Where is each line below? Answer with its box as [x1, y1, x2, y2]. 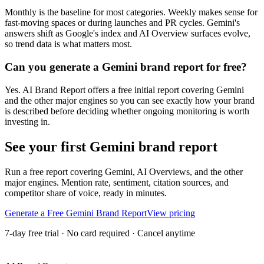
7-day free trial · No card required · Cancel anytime [5, 227, 195, 238]
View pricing [147, 207, 195, 218]
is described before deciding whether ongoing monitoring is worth [5, 105, 249, 116]
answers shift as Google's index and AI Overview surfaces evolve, [5, 28, 250, 39]
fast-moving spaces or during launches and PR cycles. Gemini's [5, 18, 240, 28]
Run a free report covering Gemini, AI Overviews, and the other [5, 166, 243, 177]
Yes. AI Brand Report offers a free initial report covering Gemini [5, 84, 244, 95]
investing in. [5, 116, 50, 127]
